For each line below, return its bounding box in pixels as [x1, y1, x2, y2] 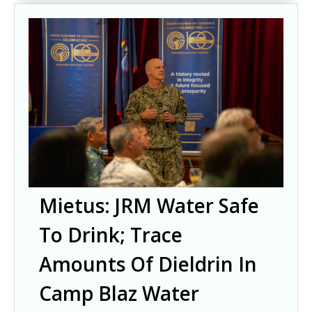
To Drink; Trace [39, 221, 182, 249]
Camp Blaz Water [39, 280, 199, 307]
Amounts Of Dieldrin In [39, 251, 257, 278]
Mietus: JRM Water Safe [39, 192, 259, 219]
